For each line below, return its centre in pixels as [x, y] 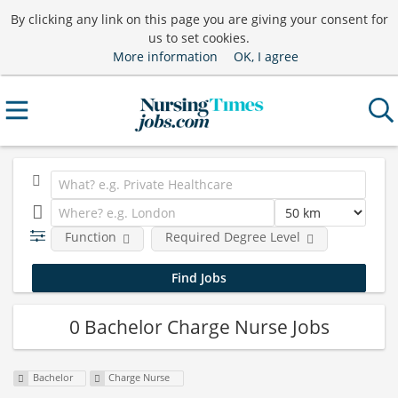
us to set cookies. [199, 37]
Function [90, 237]
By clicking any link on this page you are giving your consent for [199, 19]
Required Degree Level [232, 237]
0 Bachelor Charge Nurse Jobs [199, 326]
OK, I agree [266, 56]
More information [165, 56]
